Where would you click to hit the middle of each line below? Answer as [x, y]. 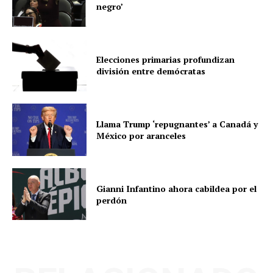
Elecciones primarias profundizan [166, 60]
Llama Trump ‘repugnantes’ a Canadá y [177, 124]
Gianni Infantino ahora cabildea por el [177, 188]
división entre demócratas [151, 71]
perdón [112, 200]
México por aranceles [141, 135]
